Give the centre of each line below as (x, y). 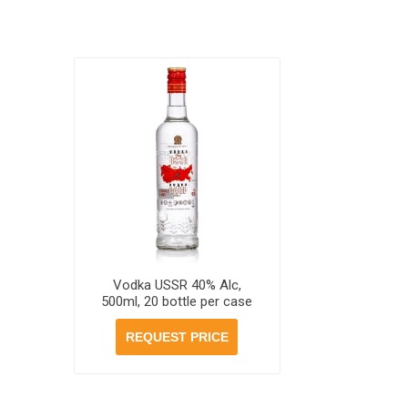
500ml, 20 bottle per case (177, 302)
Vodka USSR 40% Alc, (177, 286)
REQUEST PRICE (177, 337)
